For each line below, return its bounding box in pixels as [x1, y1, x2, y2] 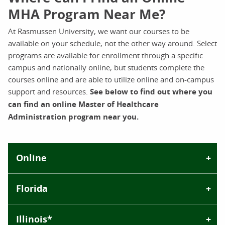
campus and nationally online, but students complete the [8, 62, 204, 72]
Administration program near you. [8, 111, 139, 122]
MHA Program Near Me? [8, 5, 165, 23]
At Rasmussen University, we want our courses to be [8, 26, 189, 36]
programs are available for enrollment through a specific [8, 50, 203, 60]
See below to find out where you [90, 86, 212, 97]
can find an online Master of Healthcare [8, 98, 159, 109]
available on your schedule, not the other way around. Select [8, 38, 217, 48]
